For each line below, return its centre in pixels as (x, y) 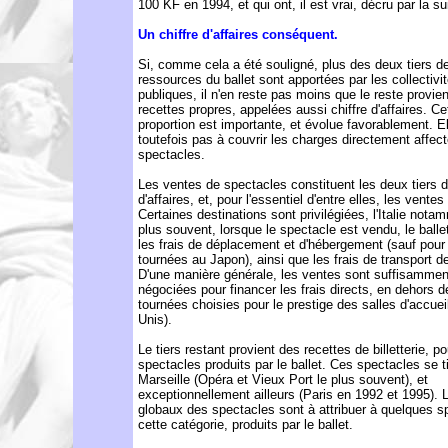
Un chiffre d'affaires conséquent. (238, 34)
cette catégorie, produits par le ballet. (245, 424)
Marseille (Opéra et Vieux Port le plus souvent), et (283, 379)
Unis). (155, 319)
